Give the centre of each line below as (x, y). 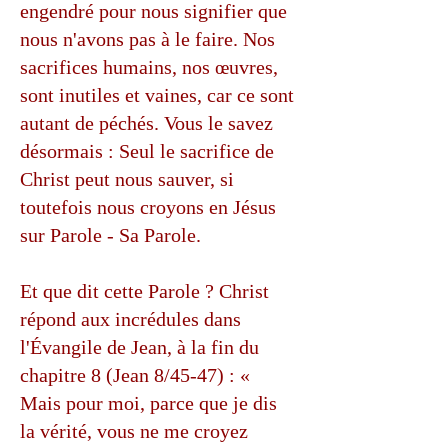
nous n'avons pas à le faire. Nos (147, 39)
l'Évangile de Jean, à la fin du (139, 347)
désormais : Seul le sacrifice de (147, 151)
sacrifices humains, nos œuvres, (149, 67)
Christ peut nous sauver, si (127, 179)
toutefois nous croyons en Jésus (148, 207)
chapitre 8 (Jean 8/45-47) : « (135, 375)
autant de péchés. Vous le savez (146, 123)
